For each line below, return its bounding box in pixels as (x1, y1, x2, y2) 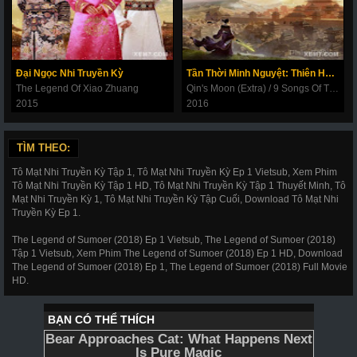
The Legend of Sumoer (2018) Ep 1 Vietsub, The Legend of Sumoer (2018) (12, 233, 335, 245)
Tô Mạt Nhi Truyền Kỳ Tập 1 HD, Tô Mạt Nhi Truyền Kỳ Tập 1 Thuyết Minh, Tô (12, 179, 346, 191)
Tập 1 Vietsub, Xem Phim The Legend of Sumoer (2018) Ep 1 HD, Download (12, 247, 343, 259)
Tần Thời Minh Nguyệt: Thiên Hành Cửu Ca (325, 67, 335, 79)
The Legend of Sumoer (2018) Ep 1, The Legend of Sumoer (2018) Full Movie (12, 261, 347, 273)
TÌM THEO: (17, 141, 70, 154)
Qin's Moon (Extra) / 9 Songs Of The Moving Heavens (329, 82, 339, 94)
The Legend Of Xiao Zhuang (16, 82, 139, 94)
